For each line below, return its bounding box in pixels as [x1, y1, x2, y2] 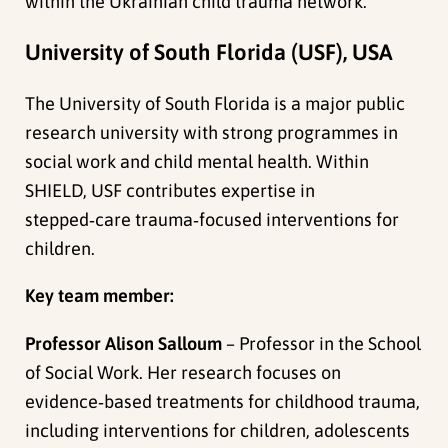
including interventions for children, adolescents [25, 419, 411, 441]
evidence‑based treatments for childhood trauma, [25, 390, 421, 412]
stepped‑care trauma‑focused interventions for [25, 209, 400, 231]
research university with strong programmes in [25, 122, 399, 144]
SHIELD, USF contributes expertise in [25, 180, 316, 202]
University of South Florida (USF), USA [25, 39, 394, 65]
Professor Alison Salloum [25, 332, 223, 354]
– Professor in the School [222, 332, 422, 354]
